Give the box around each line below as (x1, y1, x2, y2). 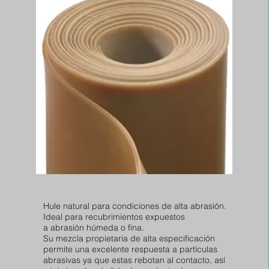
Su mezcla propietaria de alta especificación (43, 233, 215, 244)
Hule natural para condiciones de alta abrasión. (43, 201, 226, 211)
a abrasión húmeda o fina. (43, 222, 144, 233)
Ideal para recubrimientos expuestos (43, 211, 185, 222)
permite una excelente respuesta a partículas (43, 244, 217, 255)
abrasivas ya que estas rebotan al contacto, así (43, 255, 225, 265)
